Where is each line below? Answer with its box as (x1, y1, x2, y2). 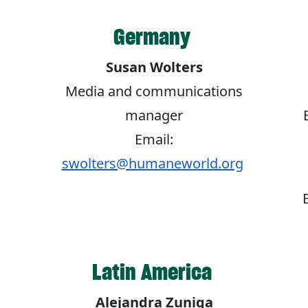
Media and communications (65, 82, 243, 101)
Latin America (91, 258, 217, 287)
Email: (135, 130, 173, 149)
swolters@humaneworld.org (61, 154, 243, 173)
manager (125, 106, 183, 125)
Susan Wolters (105, 58, 203, 77)
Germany (113, 23, 195, 52)
